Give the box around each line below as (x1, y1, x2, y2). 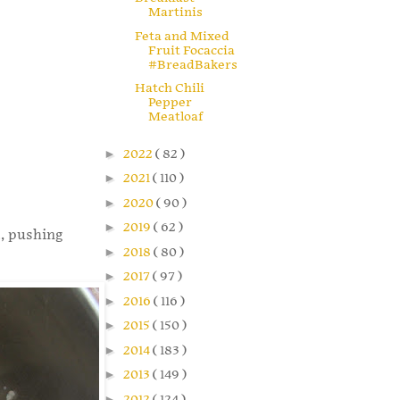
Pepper (147, 95, 192, 111)
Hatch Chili (134, 80, 204, 96)
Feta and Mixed (134, 28, 229, 44)
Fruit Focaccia (147, 42, 235, 58)
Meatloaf (147, 109, 203, 125)
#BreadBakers (147, 56, 237, 72)
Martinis (147, 4, 203, 21)
